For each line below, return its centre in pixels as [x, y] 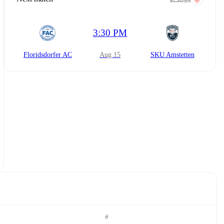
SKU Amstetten [172, 55]
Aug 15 [112, 55]
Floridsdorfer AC [47, 55]
